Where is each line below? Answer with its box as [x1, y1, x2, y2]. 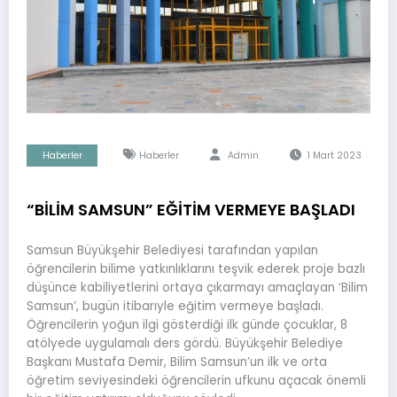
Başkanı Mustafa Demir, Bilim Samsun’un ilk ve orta [27, 354, 327, 371]
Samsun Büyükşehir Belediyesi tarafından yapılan [27, 242, 318, 260]
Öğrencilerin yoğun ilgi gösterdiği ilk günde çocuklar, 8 [27, 316, 347, 334]
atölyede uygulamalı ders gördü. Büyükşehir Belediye [27, 335, 343, 353]
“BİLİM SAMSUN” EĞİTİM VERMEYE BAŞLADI [27, 198, 355, 221]
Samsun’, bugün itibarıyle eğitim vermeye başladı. [27, 298, 323, 315]
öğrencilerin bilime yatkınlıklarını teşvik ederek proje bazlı [27, 261, 365, 278]
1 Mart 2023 [307, 148, 362, 162]
